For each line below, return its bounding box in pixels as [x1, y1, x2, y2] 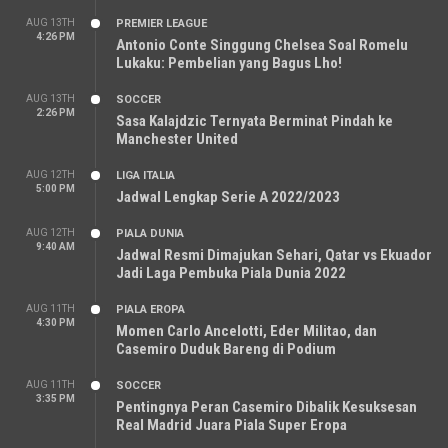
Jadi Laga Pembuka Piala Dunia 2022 [116, 264, 346, 283]
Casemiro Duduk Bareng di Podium [116, 340, 336, 359]
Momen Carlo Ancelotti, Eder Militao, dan [116, 322, 377, 341]
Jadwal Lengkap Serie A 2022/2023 [116, 188, 340, 207]
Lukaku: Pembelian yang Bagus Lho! [116, 54, 342, 73]
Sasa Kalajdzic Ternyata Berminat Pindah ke [116, 112, 393, 131]
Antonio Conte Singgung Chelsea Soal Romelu [116, 36, 408, 55]
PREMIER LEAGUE [116, 17, 207, 31]
